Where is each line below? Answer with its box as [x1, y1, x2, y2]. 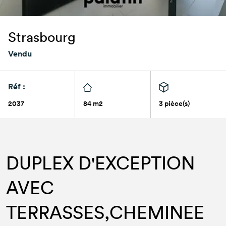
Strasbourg [8, 27, 76, 45]
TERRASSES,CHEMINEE [6, 201, 204, 223]
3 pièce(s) [158, 98, 190, 108]
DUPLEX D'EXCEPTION [6, 151, 195, 174]
